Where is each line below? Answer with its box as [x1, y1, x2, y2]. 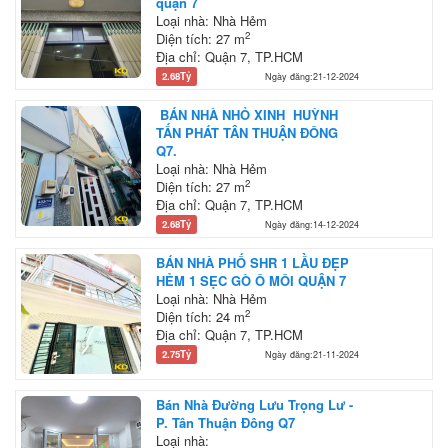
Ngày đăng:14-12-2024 [265, 217, 359, 231]
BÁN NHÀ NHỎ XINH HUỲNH [156, 104, 338, 124]
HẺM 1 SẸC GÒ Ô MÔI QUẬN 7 [156, 270, 346, 290]
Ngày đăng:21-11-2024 [265, 347, 359, 361]
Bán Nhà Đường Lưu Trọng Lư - [156, 394, 353, 414]
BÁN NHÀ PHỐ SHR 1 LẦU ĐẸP [156, 252, 349, 272]
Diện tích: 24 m [156, 306, 245, 326]
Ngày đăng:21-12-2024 [265, 69, 359, 83]
